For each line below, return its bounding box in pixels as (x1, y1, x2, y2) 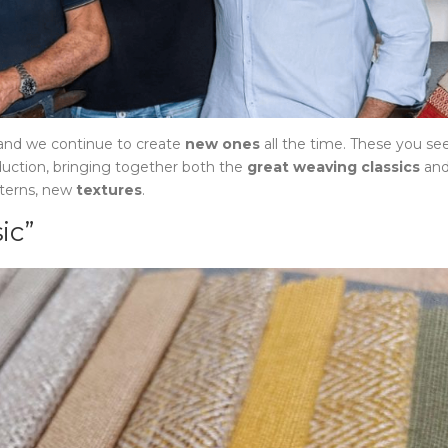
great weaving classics (247, 158, 420, 177)
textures (76, 181, 142, 200)
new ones (185, 135, 260, 154)
